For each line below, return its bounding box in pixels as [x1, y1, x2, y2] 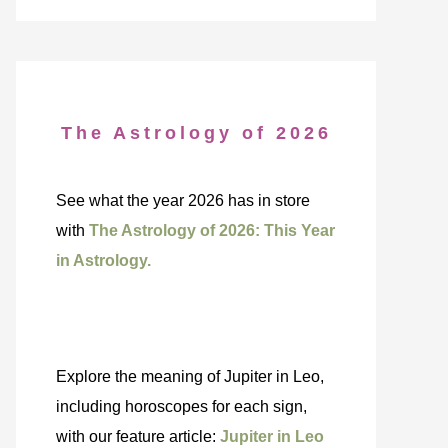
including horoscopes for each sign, [56, 398, 307, 415]
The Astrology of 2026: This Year [89, 222, 335, 239]
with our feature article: [56, 428, 220, 445]
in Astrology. [56, 252, 151, 269]
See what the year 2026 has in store [56, 192, 310, 209]
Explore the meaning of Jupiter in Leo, [56, 368, 324, 385]
